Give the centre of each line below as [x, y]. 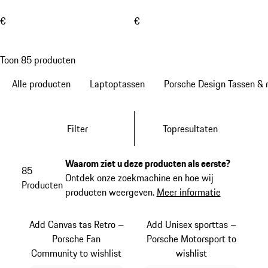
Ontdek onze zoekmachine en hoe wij [139, 178]
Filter [78, 128]
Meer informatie [188, 192]
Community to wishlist [77, 253]
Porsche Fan [77, 238]
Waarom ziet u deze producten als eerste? [147, 164]
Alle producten [41, 84]
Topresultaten [191, 128]
